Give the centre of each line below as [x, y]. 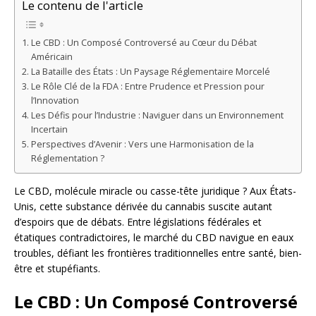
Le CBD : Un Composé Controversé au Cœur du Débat [144, 43]
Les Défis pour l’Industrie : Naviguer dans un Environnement [157, 116]
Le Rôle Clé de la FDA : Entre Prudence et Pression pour [147, 87]
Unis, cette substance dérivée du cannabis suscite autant [143, 206]
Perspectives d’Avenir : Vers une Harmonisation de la [142, 145]
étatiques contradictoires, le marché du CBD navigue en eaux [154, 237]
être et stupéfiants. [57, 268]
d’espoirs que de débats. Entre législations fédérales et [138, 221]
